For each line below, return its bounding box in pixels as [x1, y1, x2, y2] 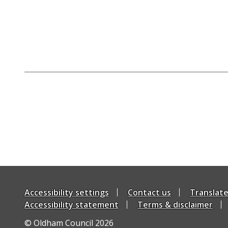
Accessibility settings [24, 187, 109, 198]
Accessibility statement [24, 199, 119, 210]
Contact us [128, 187, 171, 198]
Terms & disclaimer [137, 199, 213, 210]
